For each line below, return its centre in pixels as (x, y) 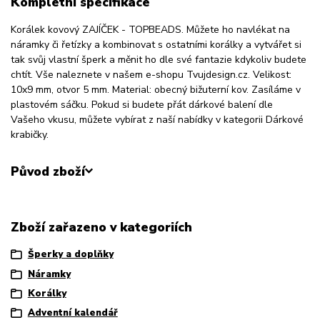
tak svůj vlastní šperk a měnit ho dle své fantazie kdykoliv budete (159, 60)
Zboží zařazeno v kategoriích (101, 227)
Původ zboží (48, 171)
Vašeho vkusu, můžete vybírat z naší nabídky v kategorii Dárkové (157, 120)
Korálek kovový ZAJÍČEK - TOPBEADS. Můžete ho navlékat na (150, 30)
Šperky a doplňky (70, 255)
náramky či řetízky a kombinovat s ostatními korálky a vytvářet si (156, 45)
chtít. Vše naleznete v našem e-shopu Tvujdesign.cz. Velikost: (151, 75)
